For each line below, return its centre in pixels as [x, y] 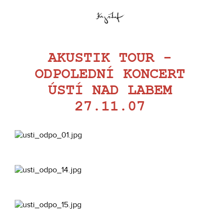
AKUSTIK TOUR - [110, 58]
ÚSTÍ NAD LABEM [110, 90]
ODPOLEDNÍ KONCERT [110, 74]
